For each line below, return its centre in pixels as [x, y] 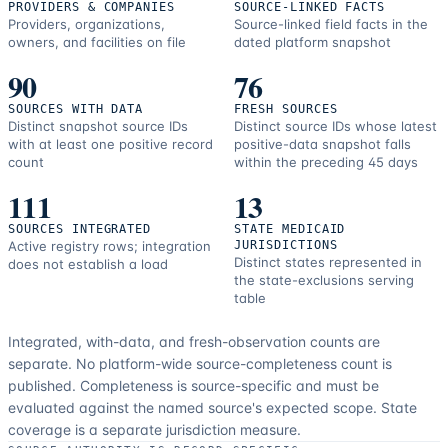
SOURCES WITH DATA [76, 108]
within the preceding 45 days [326, 161]
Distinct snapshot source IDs [98, 125]
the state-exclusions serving [324, 279]
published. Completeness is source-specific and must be [193, 385]
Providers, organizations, [86, 23]
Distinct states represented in [328, 261]
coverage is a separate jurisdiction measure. [154, 429]
